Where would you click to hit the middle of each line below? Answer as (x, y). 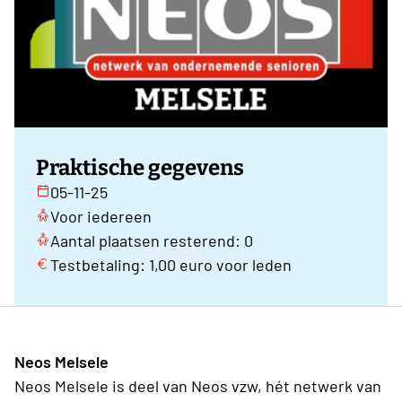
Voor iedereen (101, 217)
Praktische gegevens (140, 168)
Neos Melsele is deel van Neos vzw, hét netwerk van (198, 386)
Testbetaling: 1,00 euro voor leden (171, 265)
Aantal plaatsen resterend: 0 (152, 241)
